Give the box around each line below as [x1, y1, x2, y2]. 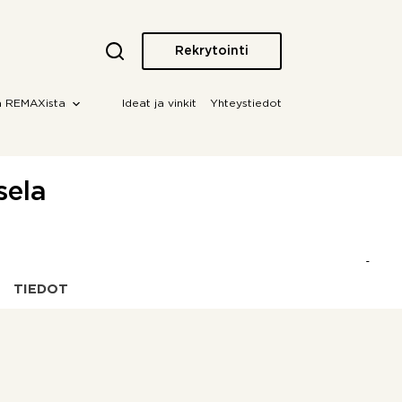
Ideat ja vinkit [121, 99, 197, 109]
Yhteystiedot [209, 99, 282, 109]
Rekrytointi [174, 45, 249, 57]
